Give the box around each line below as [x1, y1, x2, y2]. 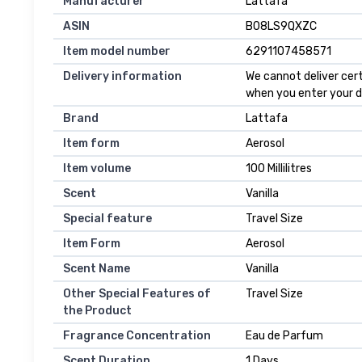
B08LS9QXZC [246, 19, 317, 34]
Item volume [63, 162, 131, 176]
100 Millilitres [246, 162, 312, 176]
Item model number [63, 44, 170, 59]
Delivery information [63, 69, 182, 84]
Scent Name [63, 262, 130, 276]
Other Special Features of [63, 287, 211, 301]
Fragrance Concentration [63, 329, 211, 343]
